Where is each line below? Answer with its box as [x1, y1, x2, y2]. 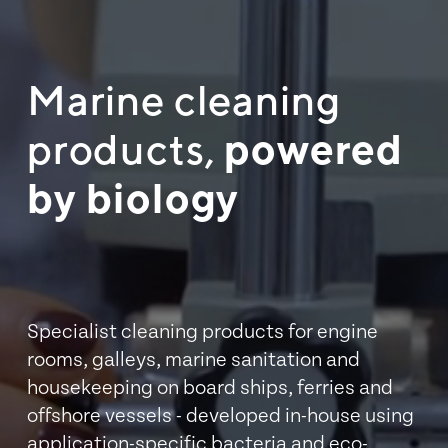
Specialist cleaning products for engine [26, 320, 378, 343]
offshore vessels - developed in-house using [26, 404, 414, 427]
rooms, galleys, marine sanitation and [26, 348, 360, 371]
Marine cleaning [26, 74, 341, 124]
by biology [26, 172, 240, 222]
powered [224, 123, 404, 173]
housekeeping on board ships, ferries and [26, 376, 393, 399]
